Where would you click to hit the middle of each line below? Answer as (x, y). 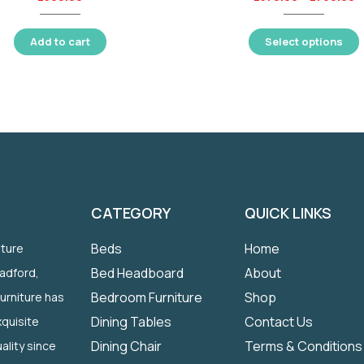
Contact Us (279, 321)
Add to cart (60, 41)
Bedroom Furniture (147, 297)
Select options (304, 41)
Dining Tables (132, 321)
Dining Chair (127, 346)
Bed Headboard (138, 273)
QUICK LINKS (288, 212)
